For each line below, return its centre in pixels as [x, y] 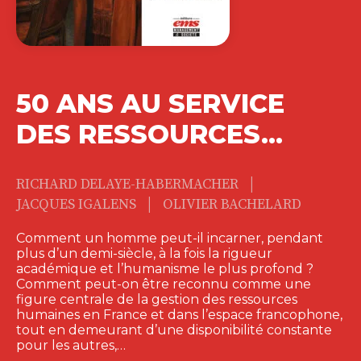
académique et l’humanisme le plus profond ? [165, 268]
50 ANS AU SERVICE [150, 103]
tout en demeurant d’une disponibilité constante [174, 330]
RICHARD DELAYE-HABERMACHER [129, 184]
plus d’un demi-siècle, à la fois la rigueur [144, 253]
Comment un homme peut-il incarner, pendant [170, 238]
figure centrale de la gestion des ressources [157, 299]
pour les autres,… [71, 345]
